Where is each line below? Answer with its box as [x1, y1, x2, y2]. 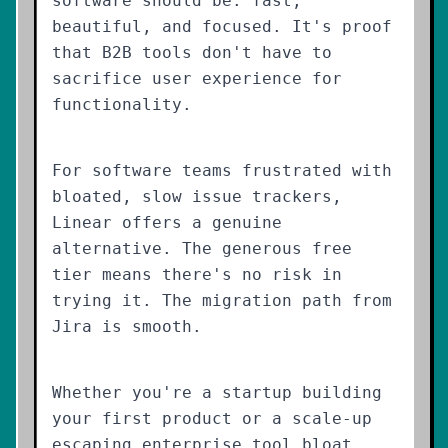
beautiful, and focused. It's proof [52, 17, 392, 36]
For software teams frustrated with [52, 161, 392, 180]
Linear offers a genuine [52, 213, 282, 232]
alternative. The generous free [52, 239, 352, 258]
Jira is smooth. [52, 317, 202, 336]
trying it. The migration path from [52, 291, 392, 310]
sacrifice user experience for [52, 69, 342, 88]
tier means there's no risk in [52, 265, 342, 284]
